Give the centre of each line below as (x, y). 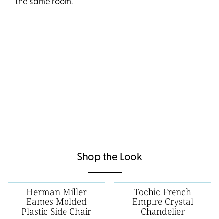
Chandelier (163, 211)
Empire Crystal (163, 202)
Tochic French (163, 192)
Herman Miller (56, 192)
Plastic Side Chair (56, 211)
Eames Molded (56, 202)
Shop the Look (109, 158)
